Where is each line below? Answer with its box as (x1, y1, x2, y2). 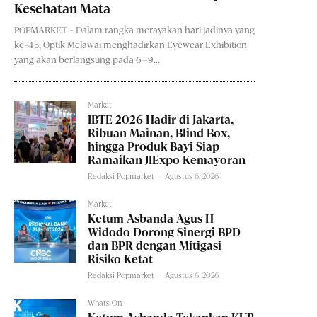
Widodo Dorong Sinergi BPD (88, 226, 241, 240)
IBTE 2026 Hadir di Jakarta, (88, 113, 234, 127)
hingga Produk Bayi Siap (88, 140, 220, 154)
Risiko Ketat (88, 253, 154, 267)
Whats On (88, 299, 122, 309)
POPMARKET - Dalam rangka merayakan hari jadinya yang (14, 25, 255, 36)
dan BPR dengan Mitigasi (88, 239, 222, 253)
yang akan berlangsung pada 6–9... (14, 54, 160, 66)
